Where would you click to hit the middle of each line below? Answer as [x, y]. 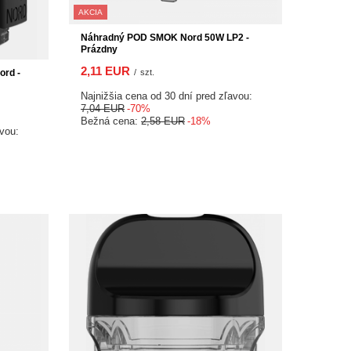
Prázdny [99, 49]
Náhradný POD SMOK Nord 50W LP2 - [165, 38]
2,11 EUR [105, 71]
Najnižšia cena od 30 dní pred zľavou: [166, 96]
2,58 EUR [163, 121]
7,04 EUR [103, 109]
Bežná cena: [111, 121]
